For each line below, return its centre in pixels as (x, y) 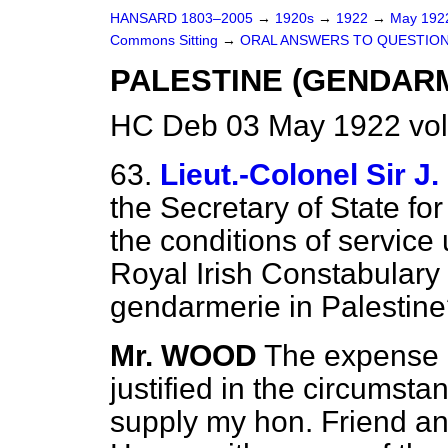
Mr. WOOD (183, 355)
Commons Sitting (166, 40)
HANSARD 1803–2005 (181, 18)
